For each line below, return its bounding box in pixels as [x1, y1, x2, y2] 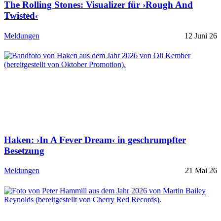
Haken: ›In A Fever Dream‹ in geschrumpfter [4, 134, 186, 145]
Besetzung [4, 145, 44, 156]
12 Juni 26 [184, 31, 217, 40]
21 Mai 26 [185, 166, 217, 175]
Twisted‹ [4, 10, 38, 21]
